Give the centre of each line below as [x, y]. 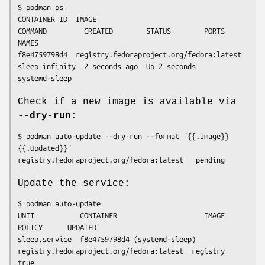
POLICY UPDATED [57, 227]
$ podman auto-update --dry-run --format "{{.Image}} [123, 136]
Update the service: [74, 184]
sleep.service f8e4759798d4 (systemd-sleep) [107, 239]
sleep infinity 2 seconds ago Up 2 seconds [107, 67]
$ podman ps [41, 7]
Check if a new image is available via [127, 102]
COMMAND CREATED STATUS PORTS [121, 31]
